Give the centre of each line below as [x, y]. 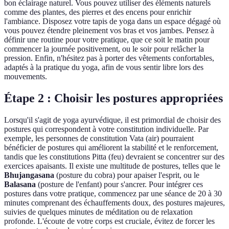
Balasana [20, 185]
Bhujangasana [29, 175]
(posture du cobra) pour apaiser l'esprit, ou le [127, 175]
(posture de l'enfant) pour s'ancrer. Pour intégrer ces [119, 185]
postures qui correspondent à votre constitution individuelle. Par [106, 129]
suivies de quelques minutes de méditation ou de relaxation [98, 212]
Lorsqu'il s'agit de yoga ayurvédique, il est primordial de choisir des [112, 120]
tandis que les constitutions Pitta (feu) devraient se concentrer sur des [114, 157]
